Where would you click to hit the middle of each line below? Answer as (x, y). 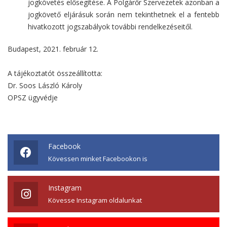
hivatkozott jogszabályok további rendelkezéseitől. (110, 27)
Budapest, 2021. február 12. (53, 49)
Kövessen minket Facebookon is (98, 159)
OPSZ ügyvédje (33, 98)
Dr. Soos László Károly (45, 86)
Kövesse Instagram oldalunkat (95, 200)
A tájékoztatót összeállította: (55, 73)
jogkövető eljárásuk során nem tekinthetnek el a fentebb (124, 15)
